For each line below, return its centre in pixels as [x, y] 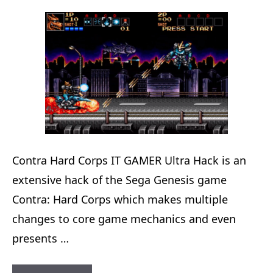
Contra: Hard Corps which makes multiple [120, 199]
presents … [41, 238]
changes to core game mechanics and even [124, 219]
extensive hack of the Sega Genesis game [119, 180]
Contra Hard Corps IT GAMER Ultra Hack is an [129, 160]
